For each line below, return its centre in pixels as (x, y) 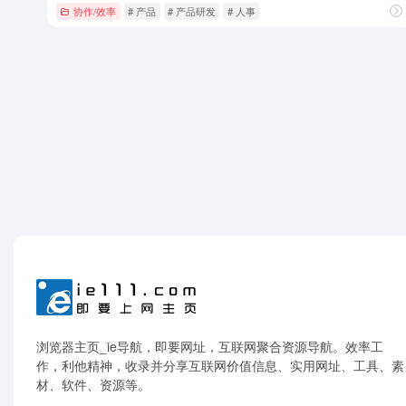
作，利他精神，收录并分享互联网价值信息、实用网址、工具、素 (220, 365)
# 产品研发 (191, 10)
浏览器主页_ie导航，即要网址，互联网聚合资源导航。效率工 (210, 346)
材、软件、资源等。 (93, 384)
